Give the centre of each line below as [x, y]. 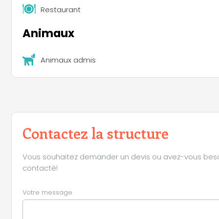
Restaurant [61, 9]
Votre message [47, 192]
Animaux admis [68, 60]
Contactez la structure [96, 133]
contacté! [40, 168]
